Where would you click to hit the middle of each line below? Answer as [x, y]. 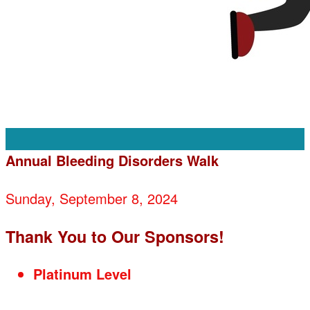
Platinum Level [82, 273]
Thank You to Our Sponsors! [115, 236]
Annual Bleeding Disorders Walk [112, 160]
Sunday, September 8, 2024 [92, 199]
